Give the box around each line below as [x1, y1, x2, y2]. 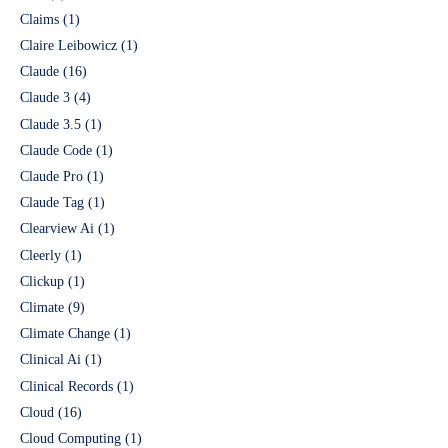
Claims [20, 11, 59, 27]
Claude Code [20, 142, 92, 158]
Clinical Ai [20, 352, 81, 368]
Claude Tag [20, 195, 84, 211]
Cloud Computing [20, 430, 121, 446]
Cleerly [20, 247, 61, 263]
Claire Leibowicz [20, 38, 117, 54]
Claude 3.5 [20, 116, 81, 132]
